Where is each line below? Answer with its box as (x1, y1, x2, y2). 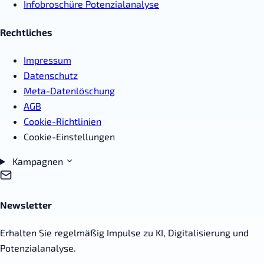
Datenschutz (24, 69, 78, 81)
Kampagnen (12, 155, 65, 167)
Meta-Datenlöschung (24, 84, 115, 96)
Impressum (24, 54, 71, 65)
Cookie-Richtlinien (24, 115, 101, 127)
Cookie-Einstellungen (24, 130, 115, 142)
